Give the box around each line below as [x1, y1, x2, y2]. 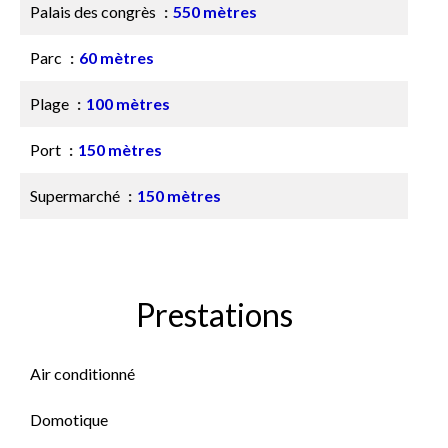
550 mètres [173, 2, 257, 21]
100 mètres [86, 94, 170, 113]
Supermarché [30, 186, 123, 205]
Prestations [135, 295, 293, 334]
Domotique [30, 410, 108, 429]
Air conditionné [30, 364, 135, 383]
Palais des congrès [30, 2, 159, 21]
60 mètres [79, 48, 154, 67]
